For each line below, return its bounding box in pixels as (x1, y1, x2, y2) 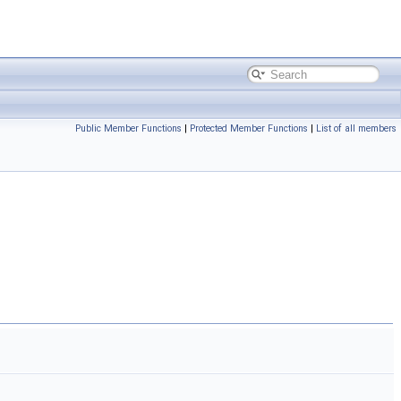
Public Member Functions (75, 123, 182, 134)
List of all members (316, 123, 397, 134)
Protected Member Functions (190, 123, 308, 134)
